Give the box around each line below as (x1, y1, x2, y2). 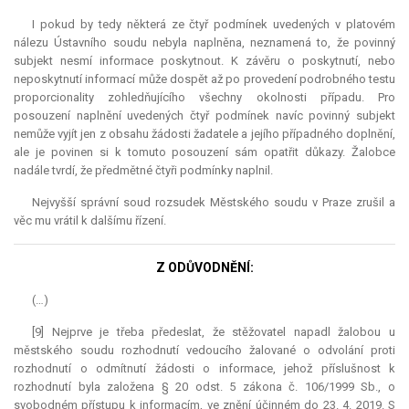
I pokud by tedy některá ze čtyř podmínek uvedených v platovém (32, 17, 395, 32)
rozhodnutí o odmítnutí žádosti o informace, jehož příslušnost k (14, 362, 395, 376)
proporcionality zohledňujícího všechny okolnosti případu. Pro (14, 90, 395, 105)
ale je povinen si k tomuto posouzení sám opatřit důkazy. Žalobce (14, 145, 395, 160)
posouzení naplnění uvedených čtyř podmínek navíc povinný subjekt (14, 109, 395, 123)
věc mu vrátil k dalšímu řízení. (14, 214, 166, 228)
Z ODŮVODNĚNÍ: (155, 260, 254, 276)
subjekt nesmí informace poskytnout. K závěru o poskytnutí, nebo (14, 54, 395, 68)
